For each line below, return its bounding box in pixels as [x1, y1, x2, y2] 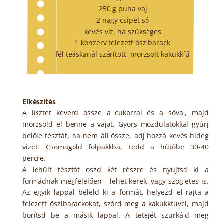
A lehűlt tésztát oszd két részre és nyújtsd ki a [22, 165, 209, 175]
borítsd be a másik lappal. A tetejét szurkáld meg [22, 210, 209, 220]
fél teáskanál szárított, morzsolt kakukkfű [55, 49, 190, 59]
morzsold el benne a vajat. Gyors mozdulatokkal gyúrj [22, 119, 209, 129]
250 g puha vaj [98, 4, 147, 14]
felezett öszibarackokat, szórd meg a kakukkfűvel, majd [22, 199, 209, 209]
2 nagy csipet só [96, 15, 149, 25]
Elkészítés [22, 97, 56, 107]
